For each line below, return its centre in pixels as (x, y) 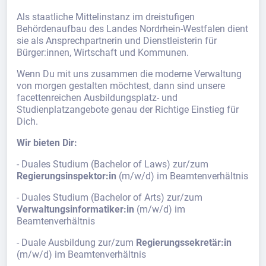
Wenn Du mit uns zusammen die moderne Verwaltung (129, 74)
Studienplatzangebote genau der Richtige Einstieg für (128, 110)
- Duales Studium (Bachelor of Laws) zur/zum (113, 164)
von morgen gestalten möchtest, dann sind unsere (121, 86)
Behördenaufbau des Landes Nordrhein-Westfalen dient (132, 29)
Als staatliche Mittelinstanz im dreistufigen (106, 17)
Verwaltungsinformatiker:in (75, 210)
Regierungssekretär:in (184, 243)
